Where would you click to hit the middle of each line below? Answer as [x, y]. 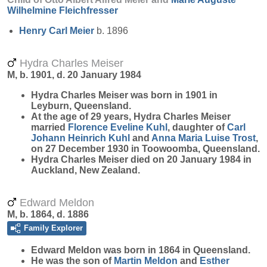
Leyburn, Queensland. [81, 106]
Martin [129, 261]
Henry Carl [44, 31]
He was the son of [72, 261]
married [49, 127]
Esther [215, 261]
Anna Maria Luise [192, 138]
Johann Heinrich [70, 138]
